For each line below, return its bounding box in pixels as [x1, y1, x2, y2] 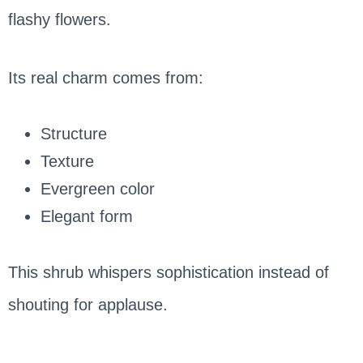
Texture [40, 152, 94, 170]
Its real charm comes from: [7, 68, 203, 87]
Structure [40, 124, 107, 143]
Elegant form [40, 207, 133, 225]
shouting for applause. [7, 295, 168, 314]
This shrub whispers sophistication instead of [7, 263, 329, 281]
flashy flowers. [7, 10, 111, 28]
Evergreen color [40, 179, 155, 198]
